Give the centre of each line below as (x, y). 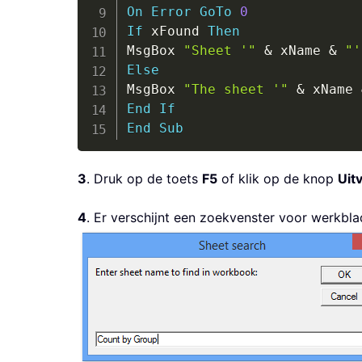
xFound (175, 32)
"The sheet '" (236, 90)
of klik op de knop (278, 179)
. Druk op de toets (144, 179)
